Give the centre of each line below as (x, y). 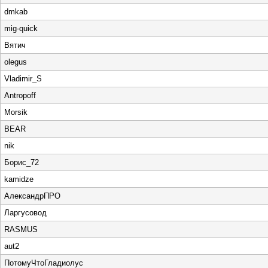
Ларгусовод (25, 213)
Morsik (16, 112)
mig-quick (21, 28)
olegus (16, 62)
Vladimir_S (23, 79)
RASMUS (21, 229)
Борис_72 (22, 162)
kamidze (19, 179)
